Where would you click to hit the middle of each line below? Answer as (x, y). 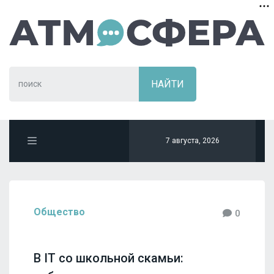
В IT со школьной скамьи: (109, 258)
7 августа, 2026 (192, 141)
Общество (59, 212)
